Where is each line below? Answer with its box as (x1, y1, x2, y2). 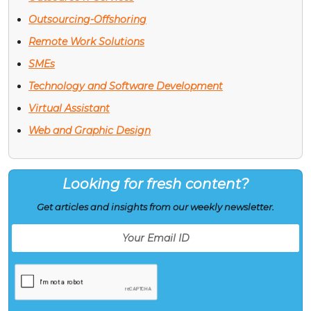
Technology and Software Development (28, 79, 223, 92)
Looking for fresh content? (62, 175, 249, 192)
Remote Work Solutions (28, 35, 144, 48)
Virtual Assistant (28, 101, 110, 115)
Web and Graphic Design (28, 124, 151, 137)
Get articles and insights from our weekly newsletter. (37, 201, 274, 212)
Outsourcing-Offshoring (28, 12, 146, 26)
